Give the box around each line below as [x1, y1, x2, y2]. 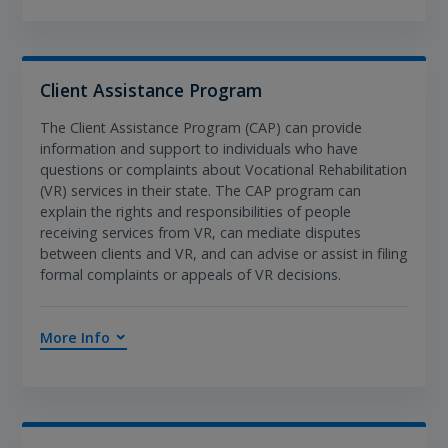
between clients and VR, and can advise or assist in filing [39, 243, 408, 263]
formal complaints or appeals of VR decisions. [39, 264, 341, 284]
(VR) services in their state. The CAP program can [39, 180, 361, 200]
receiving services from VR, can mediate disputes [39, 222, 361, 242]
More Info [39, 327, 110, 347]
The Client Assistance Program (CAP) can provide [39, 117, 362, 137]
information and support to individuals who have [39, 138, 358, 158]
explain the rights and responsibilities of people [39, 201, 351, 221]
